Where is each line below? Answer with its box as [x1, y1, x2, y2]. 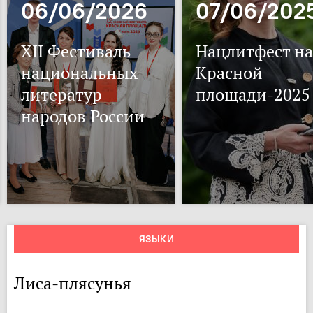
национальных [21, 62, 138, 84]
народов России [21, 105, 145, 127]
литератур [21, 84, 102, 105]
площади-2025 [196, 84, 310, 105]
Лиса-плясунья [14, 272, 131, 294]
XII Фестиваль [21, 41, 131, 62]
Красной [196, 62, 263, 84]
